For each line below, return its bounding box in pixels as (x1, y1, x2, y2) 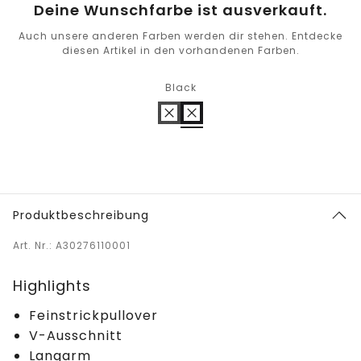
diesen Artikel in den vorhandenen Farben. (61, 44, 300, 58)
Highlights (13, 276, 91, 297)
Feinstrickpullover (29, 306, 158, 326)
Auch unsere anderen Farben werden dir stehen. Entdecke (19, 29, 342, 44)
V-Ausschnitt (29, 326, 122, 346)
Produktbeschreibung (13, 207, 149, 224)
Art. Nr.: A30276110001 (13, 239, 131, 253)
